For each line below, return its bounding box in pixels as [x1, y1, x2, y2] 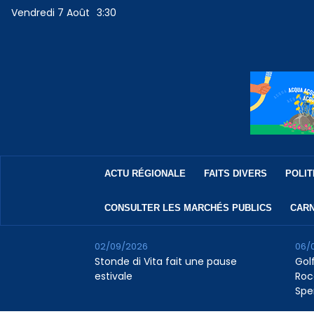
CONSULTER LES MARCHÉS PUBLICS [104, 203, 272, 214]
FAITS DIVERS [203, 168, 267, 179]
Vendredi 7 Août [11, 6, 90, 20]
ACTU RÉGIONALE [104, 168, 186, 179]
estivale [94, 269, 132, 284]
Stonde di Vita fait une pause [94, 254, 237, 269]
